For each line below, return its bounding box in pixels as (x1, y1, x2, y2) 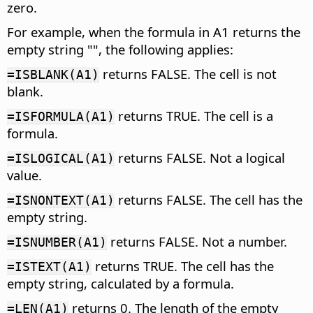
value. (7, 166, 42, 184)
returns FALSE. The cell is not (99, 64, 277, 82)
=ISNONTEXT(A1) (7, 192, 115, 208)
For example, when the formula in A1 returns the (7, 22, 300, 41)
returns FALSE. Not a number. (107, 232, 287, 250)
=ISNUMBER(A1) (7, 234, 107, 249)
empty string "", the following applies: (7, 40, 233, 58)
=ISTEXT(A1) (7, 259, 92, 274)
